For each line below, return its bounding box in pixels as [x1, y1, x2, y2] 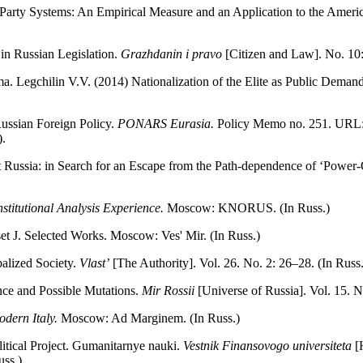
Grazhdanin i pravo [121, 47, 222, 62]
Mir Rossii [142, 284, 194, 298]
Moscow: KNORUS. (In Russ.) [167, 201, 330, 216]
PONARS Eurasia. [117, 117, 217, 131]
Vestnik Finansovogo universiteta [180, 339, 352, 353]
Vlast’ [79, 256, 109, 271]
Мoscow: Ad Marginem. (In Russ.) [58, 311, 240, 326]
